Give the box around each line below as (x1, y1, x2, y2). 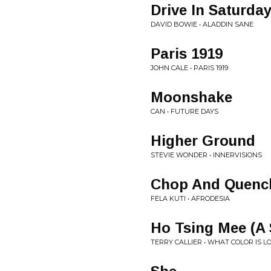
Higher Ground (151, 132, 255, 149)
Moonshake (151, 89, 232, 105)
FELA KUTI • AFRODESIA (151, 194, 230, 203)
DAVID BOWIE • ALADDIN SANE (151, 20, 253, 28)
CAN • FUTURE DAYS (151, 107, 218, 116)
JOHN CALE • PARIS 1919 (151, 64, 228, 72)
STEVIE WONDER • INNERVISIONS (151, 151, 262, 159)
